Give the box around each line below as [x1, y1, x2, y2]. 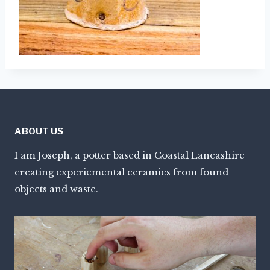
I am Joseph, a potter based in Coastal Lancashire [14, 149, 245, 161]
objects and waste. [14, 183, 98, 195]
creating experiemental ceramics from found [14, 166, 228, 178]
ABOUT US [14, 126, 63, 137]
